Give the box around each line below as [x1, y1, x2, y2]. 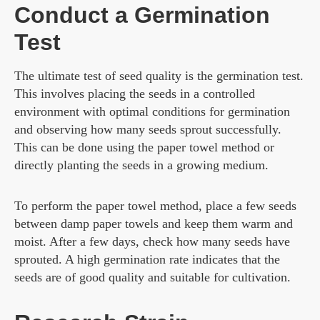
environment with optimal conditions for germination [14, 104, 290, 119]
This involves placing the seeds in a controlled [14, 86, 255, 101]
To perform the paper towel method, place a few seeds [14, 199, 296, 214]
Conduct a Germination [14, 2, 270, 29]
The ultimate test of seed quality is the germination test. [14, 69, 304, 84]
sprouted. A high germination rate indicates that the [14, 252, 280, 267]
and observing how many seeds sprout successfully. [14, 122, 281, 137]
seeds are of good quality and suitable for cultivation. [14, 270, 291, 285]
